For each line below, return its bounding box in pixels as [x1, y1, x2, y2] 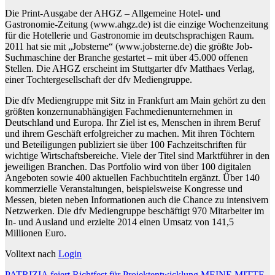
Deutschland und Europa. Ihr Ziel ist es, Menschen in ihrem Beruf [5, 117, 260, 128]
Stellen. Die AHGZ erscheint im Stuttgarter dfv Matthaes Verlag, [5, 63, 255, 74]
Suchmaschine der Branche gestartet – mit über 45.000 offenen [5, 52, 248, 63]
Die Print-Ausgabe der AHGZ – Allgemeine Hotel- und [5, 8, 220, 19]
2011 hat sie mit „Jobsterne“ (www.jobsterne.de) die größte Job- [5, 41, 252, 52]
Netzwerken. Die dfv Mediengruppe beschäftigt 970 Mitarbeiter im [5, 206, 264, 217]
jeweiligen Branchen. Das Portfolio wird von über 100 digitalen [5, 161, 251, 172]
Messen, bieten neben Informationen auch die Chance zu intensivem [5, 195, 268, 206]
